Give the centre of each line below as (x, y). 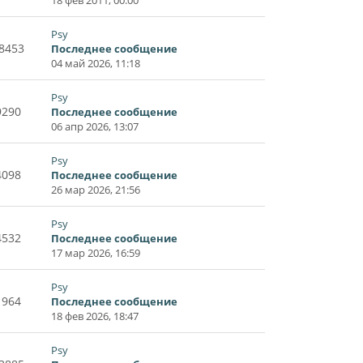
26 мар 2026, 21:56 (96, 189)
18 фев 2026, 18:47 (95, 316)
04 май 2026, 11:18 (96, 63)
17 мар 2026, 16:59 (96, 252)
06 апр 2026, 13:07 (95, 126)
